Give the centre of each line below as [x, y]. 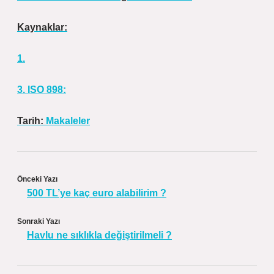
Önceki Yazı [37, 179]
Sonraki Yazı [39, 221]
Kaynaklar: [42, 27]
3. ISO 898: [42, 90]
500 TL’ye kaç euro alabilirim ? [97, 193]
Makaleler [68, 121]
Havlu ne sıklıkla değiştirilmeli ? [99, 235]
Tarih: [31, 121]
